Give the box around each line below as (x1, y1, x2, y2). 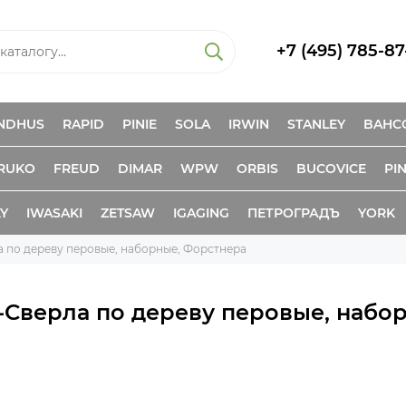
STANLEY (287, 116, 345, 132)
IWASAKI (26, 205, 82, 221)
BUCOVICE (296, 160, 366, 177)
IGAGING (173, 205, 229, 221)
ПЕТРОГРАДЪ (247, 205, 340, 221)
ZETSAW (101, 205, 155, 221)
